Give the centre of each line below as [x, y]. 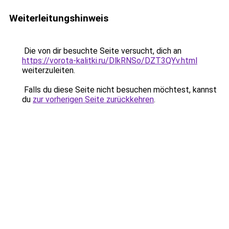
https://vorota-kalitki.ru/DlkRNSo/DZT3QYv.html [110, 61]
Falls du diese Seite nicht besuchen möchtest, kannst [119, 90]
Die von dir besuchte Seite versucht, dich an [102, 51]
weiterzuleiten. [49, 70]
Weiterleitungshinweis [59, 18]
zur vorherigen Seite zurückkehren [93, 99]
